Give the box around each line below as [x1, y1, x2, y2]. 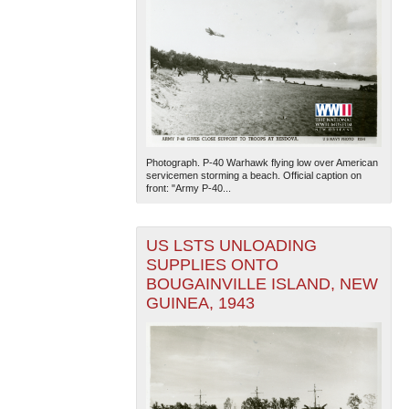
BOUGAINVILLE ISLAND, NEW [145, 274, 378, 293]
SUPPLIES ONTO [145, 255, 278, 274]
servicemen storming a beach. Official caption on [145, 169, 362, 181]
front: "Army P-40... [145, 182, 231, 194]
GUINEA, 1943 [145, 293, 255, 312]
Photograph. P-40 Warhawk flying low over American [145, 156, 378, 168]
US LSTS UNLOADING [145, 236, 317, 255]
